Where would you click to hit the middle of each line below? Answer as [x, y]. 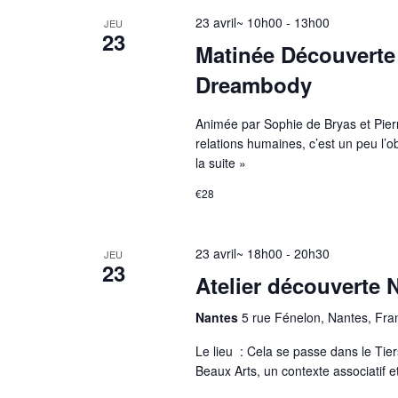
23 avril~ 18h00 [239, 253]
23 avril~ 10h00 [239, 22]
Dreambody [253, 84]
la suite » [220, 163]
